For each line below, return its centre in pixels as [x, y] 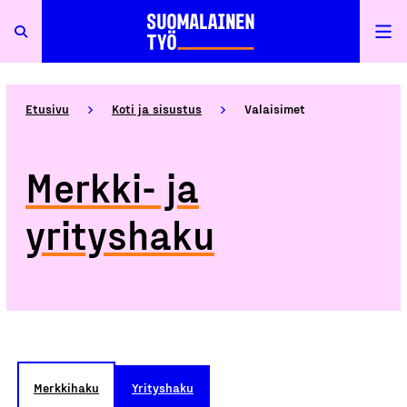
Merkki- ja [112, 187]
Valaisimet [275, 109]
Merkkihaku [66, 387]
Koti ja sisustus [157, 109]
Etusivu [47, 109]
